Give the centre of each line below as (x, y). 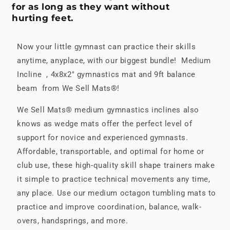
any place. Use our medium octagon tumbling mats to (117, 193)
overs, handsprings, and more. (73, 221)
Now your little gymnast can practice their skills (107, 46)
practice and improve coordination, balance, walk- (109, 207)
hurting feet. (43, 18)
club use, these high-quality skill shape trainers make (116, 165)
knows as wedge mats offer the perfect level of (105, 123)
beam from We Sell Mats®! (70, 88)
